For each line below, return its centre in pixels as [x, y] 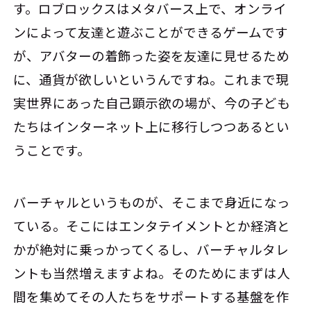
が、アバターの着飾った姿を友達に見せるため [152, 55]
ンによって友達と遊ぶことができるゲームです [151, 32]
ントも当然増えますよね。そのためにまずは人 [152, 273]
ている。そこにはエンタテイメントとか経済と [152, 226]
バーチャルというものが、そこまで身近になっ [152, 202]
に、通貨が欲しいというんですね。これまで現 [151, 79]
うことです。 [52, 150]
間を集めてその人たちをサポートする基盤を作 [152, 297]
